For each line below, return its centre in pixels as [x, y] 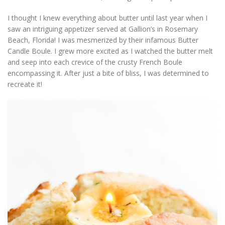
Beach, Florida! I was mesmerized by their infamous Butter [103, 40]
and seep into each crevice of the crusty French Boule [95, 62]
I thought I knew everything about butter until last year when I [107, 18]
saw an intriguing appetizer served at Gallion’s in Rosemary [103, 29]
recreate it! [25, 84]
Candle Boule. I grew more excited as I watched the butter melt [110, 51]
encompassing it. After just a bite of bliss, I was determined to [108, 73]
